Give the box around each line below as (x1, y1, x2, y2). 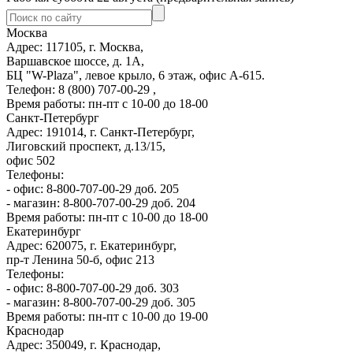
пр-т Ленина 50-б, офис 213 (6, 252, 154, 266)
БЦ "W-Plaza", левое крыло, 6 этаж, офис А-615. (6, 68, 265, 82)
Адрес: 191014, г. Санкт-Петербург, (6, 124, 195, 139)
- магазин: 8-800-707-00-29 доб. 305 (6, 295, 195, 309)
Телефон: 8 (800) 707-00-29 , (6, 82, 156, 96)
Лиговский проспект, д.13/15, (6, 139, 165, 153)
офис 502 (6, 153, 55, 167)
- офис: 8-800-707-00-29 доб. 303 (6, 281, 179, 295)
